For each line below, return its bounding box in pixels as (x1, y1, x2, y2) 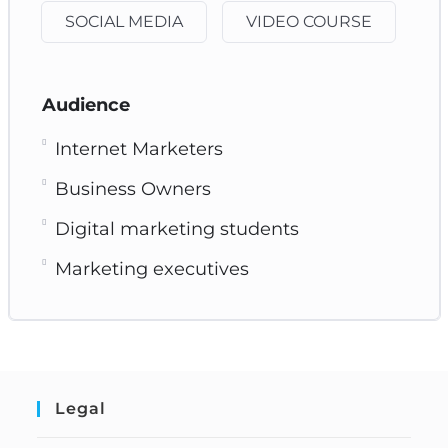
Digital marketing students (54, 217, 299, 240)
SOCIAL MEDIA (64, 11, 183, 31)
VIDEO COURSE (245, 11, 372, 31)
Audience (41, 93, 130, 116)
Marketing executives (54, 257, 249, 280)
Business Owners (54, 177, 211, 200)
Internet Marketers (54, 137, 223, 160)
